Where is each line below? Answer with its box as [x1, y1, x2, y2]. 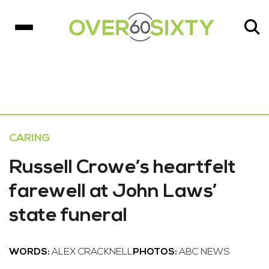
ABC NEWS [179, 247, 230, 257]
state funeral [9, 207, 127, 226]
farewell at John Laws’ [9, 183, 217, 202]
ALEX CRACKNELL [52, 247, 133, 257]
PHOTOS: [133, 247, 179, 257]
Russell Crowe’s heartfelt [9, 159, 236, 178]
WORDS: [9, 247, 52, 257]
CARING [9, 133, 50, 144]
